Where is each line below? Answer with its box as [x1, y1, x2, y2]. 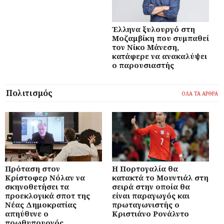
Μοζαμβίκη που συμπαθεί [112, 32, 209, 43]
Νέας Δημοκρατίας [5, 199, 76, 209]
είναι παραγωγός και [112, 190, 189, 200]
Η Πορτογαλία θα [112, 163, 178, 173]
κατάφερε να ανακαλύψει [112, 50, 207, 61]
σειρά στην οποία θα [112, 181, 190, 191]
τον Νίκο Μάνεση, [112, 41, 179, 52]
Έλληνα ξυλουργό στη [112, 23, 195, 34]
